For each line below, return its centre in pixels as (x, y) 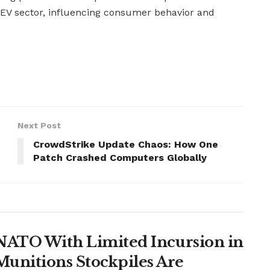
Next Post (39, 126)
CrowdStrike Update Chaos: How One (126, 145)
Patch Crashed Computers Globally (120, 158)
